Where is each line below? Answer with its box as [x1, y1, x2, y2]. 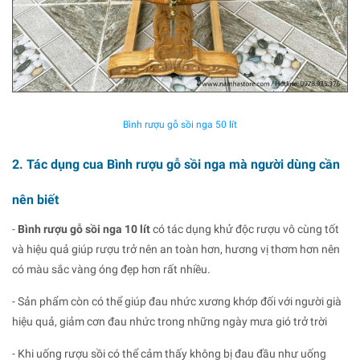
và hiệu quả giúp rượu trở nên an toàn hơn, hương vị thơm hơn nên [12, 242, 340, 256]
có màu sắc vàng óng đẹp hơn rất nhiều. [12, 262, 211, 276]
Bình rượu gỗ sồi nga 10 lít [18, 222, 150, 235]
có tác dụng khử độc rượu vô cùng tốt [150, 222, 339, 235]
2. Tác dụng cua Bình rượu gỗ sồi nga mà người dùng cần [12, 156, 340, 172]
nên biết [12, 191, 59, 207]
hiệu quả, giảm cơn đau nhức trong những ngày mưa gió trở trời [12, 314, 327, 328]
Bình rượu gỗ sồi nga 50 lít [123, 118, 237, 130]
